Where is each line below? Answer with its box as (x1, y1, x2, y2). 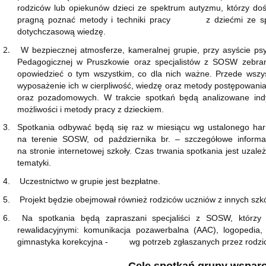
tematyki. (17, 158, 52, 168)
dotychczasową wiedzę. (17, 27, 106, 37)
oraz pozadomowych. (17, 93, 100, 103)
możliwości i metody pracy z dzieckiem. (17, 104, 164, 115)
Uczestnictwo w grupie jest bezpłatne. (20, 176, 161, 186)
